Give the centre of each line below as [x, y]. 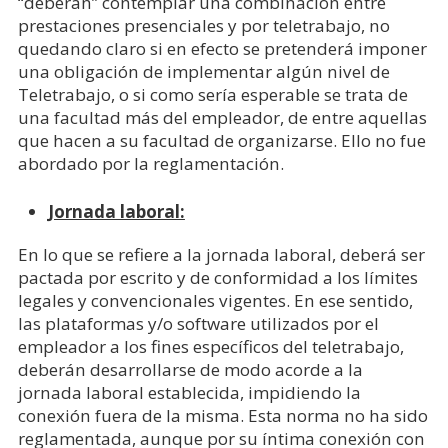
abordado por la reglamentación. [150, 163]
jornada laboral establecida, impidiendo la [189, 392]
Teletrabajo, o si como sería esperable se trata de [212, 94]
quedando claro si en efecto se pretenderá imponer [222, 48]
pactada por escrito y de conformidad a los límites [217, 277]
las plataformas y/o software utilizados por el [198, 323]
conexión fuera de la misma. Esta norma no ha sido [222, 415]
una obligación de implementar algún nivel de [203, 71]
